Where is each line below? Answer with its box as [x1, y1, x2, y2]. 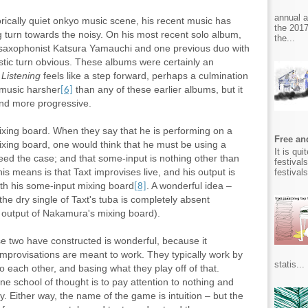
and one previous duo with [132, 43, 250, 54]
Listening [1, 70, 43, 81]
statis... [274, 258, 305, 269]
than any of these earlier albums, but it [73, 84, 243, 95]
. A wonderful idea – [146, 180, 232, 191]
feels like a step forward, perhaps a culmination [43, 70, 248, 81]
